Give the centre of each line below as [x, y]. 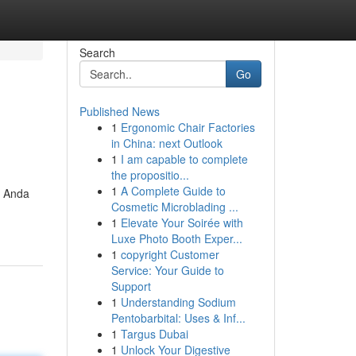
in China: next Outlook [166, 143]
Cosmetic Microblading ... [174, 207]
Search [97, 52]
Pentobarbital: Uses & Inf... [178, 318]
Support [131, 286]
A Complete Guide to [173, 191]
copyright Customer [170, 254]
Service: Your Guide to [167, 270]
